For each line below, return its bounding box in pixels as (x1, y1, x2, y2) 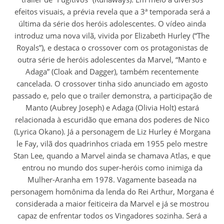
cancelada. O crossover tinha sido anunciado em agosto (16, 78, 208, 89)
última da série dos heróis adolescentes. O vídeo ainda (18, 18, 206, 29)
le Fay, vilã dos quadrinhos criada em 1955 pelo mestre (16, 138, 207, 149)
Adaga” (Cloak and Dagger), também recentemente (25, 66, 198, 77)
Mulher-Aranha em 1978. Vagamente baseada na (27, 174, 196, 185)
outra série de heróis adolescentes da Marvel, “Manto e (17, 54, 206, 65)
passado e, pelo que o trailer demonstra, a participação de (12, 90, 212, 101)
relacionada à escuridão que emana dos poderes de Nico (14, 114, 209, 125)
